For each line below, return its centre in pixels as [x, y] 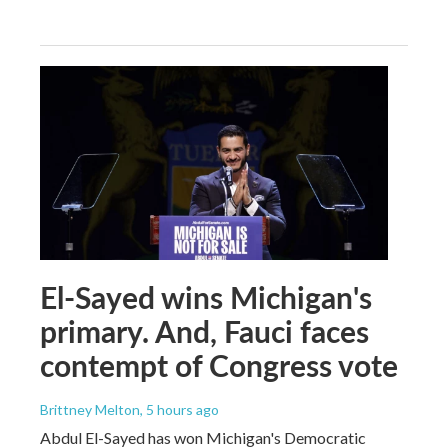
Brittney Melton [90, 409]
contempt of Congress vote [219, 364]
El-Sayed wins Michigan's [206, 296]
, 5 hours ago [179, 409]
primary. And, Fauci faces [204, 330]
